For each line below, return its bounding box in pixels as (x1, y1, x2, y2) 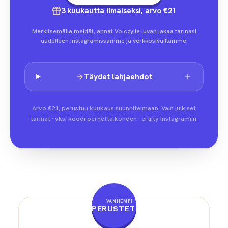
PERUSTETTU (92, 203, 147, 213)
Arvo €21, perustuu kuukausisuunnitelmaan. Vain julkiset (32, 104, 196, 112)
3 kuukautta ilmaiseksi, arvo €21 (61, 6, 176, 16)
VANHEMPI (106, 197, 133, 204)
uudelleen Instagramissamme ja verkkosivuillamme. (40, 37, 188, 45)
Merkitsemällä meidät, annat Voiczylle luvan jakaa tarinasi (32, 27, 196, 35)
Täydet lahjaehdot (84, 71, 153, 82)
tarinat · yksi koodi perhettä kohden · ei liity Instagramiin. (30, 114, 198, 123)
